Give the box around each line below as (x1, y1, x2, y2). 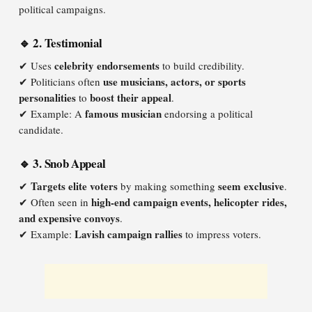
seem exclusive (218, 178, 284, 194)
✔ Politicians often (19, 75, 103, 88)
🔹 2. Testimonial (19, 34, 103, 52)
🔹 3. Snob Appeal (19, 155, 107, 172)
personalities (19, 90, 76, 105)
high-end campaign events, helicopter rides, (91, 194, 287, 210)
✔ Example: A (19, 107, 85, 120)
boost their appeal (90, 90, 171, 105)
